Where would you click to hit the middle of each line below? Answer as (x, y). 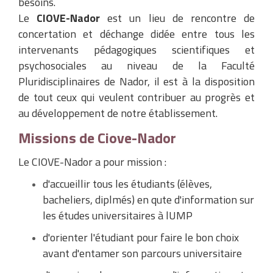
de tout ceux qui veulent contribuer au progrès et (136, 97)
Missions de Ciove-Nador (97, 138)
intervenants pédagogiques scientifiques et (136, 50)
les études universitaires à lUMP (118, 215)
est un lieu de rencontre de (181, 18)
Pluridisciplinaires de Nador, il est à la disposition (136, 81)
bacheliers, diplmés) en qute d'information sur (148, 200)
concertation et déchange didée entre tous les (136, 34)
